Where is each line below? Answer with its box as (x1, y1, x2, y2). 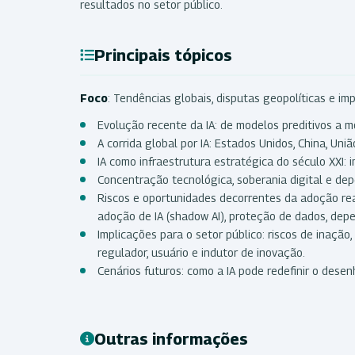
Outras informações (94, 329, 248, 349)
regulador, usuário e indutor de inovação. (97, 245, 305, 259)
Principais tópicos (94, 45, 232, 65)
